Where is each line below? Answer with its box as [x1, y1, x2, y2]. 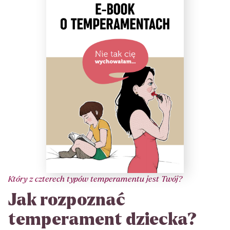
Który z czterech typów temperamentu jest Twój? [8, 175, 182, 184]
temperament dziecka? [8, 211, 197, 229]
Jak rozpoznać [8, 191, 125, 209]
